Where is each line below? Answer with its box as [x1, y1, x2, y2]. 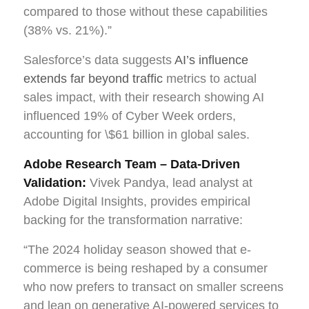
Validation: [23, 175, 86, 190]
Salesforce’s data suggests [23, 52, 175, 67]
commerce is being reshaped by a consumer [23, 261, 268, 275]
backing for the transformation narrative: [23, 212, 243, 227]
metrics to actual [163, 71, 257, 86]
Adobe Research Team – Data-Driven [23, 157, 240, 171]
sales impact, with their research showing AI [23, 90, 264, 104]
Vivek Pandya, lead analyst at [86, 175, 252, 190]
